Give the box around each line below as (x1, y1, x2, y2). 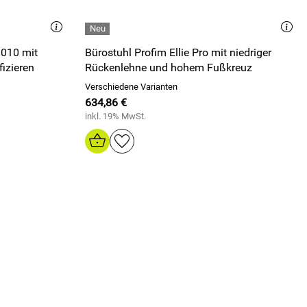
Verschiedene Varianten (85, 82, 177, 92)
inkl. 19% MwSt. (85, 111, 146, 121)
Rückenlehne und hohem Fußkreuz (85, 61, 252, 74)
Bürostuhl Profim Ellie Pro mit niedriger (85, 46, 271, 59)
